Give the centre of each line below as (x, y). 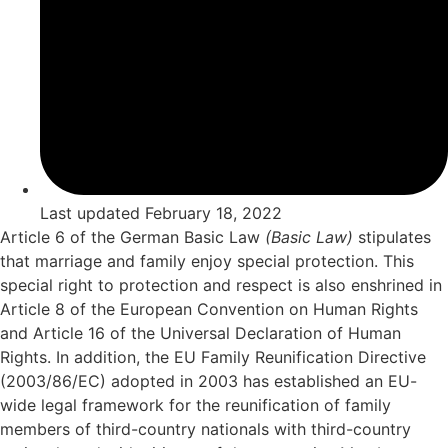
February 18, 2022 (213, 212)
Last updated (90, 212)
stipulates (394, 236)
